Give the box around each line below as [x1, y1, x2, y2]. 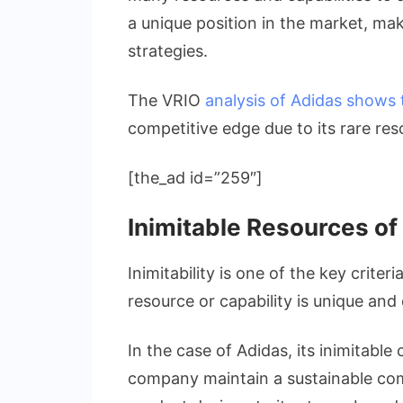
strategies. [128, 40, 208, 60]
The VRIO [128, 90, 205, 110]
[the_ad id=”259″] [128, 167, 263, 187]
